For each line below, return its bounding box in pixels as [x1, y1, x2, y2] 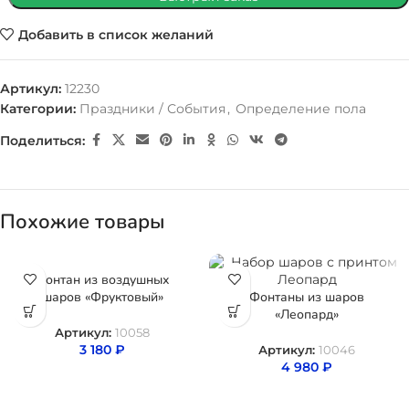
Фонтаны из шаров [249, 288, 364, 307]
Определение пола [236, 100, 366, 118]
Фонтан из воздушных [35, 271, 170, 289]
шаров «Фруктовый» [41, 288, 163, 307]
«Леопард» [275, 306, 339, 324]
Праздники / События [79, 100, 225, 118]
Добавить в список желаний [17, 26, 214, 43]
